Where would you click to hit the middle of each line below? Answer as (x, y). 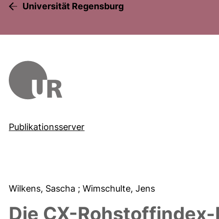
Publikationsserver (47, 127)
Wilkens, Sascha (43, 188)
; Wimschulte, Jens (118, 188)
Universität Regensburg (73, 6)
